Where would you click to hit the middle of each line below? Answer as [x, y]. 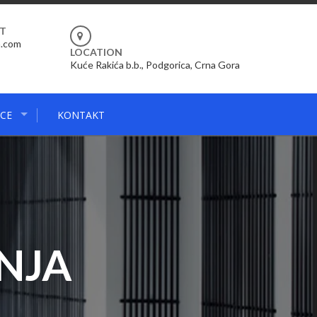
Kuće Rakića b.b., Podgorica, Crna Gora [155, 65]
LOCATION [96, 52]
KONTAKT [81, 115]
